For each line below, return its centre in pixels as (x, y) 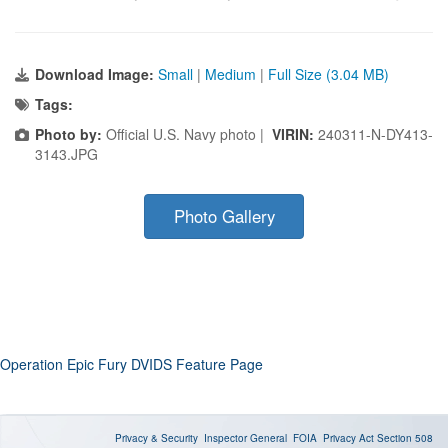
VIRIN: (295, 134)
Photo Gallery (224, 216)
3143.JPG (66, 154)
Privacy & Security (156, 438)
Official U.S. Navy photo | (187, 134)
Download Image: (96, 74)
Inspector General (245, 438)
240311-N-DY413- (375, 134)
